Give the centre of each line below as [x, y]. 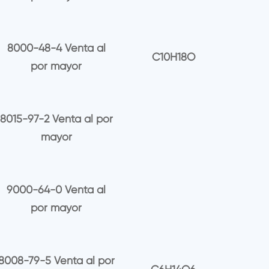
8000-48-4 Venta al [56, 48]
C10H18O [173, 57]
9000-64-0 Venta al [56, 190]
